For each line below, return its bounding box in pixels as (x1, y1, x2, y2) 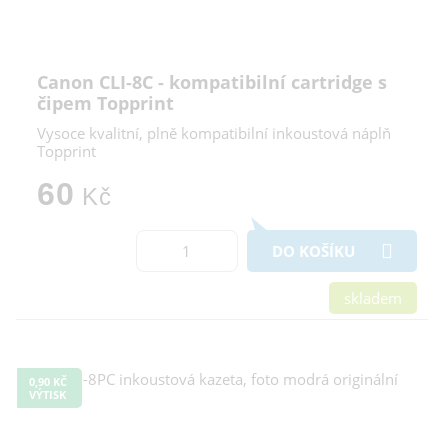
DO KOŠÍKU (272, 240, 355, 261)
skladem (344, 287, 402, 308)
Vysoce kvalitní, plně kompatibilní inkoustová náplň (37, 122, 391, 143)
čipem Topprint (37, 90, 174, 115)
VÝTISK (29, 386, 66, 402)
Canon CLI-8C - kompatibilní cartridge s (37, 69, 387, 94)
